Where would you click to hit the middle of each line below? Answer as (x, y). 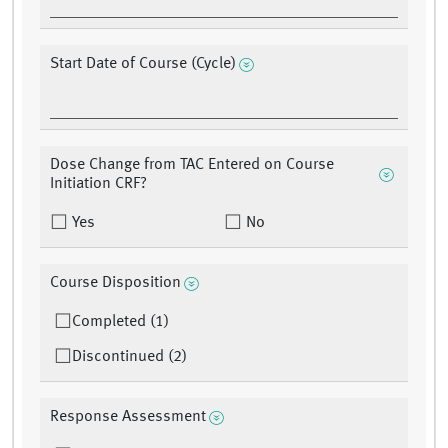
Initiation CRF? (98, 184)
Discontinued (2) (129, 357)
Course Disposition (115, 283)
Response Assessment (128, 417)
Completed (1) (120, 322)
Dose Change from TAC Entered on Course (192, 165)
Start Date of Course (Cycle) (143, 64)
